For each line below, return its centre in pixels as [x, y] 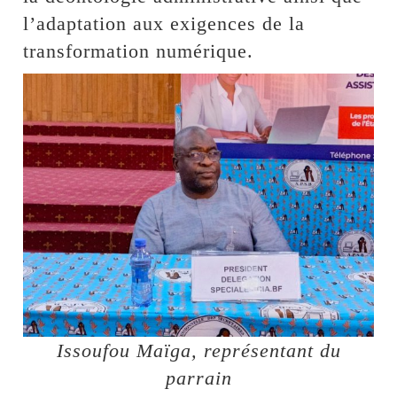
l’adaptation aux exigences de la [164, 24]
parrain [198, 378]
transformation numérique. [139, 51]
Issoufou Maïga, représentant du [198, 351]
